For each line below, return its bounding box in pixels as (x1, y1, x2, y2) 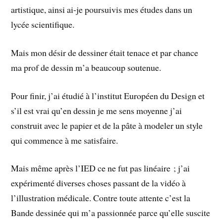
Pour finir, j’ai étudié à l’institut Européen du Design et (11, 89, 205, 102)
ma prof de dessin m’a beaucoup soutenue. (11, 61, 162, 73)
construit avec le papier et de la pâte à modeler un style (11, 119, 203, 131)
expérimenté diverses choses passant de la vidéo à (11, 177, 186, 189)
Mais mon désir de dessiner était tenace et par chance (11, 46, 199, 58)
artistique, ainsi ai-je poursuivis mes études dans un (11, 3, 193, 16)
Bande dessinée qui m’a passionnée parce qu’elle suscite (11, 207, 211, 219)
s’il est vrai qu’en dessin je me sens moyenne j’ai (11, 104, 182, 116)
